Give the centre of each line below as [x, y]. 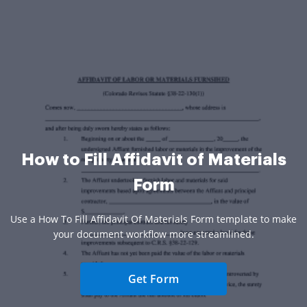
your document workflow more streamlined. [153, 234]
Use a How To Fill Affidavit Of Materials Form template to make [153, 219]
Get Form [153, 279]
